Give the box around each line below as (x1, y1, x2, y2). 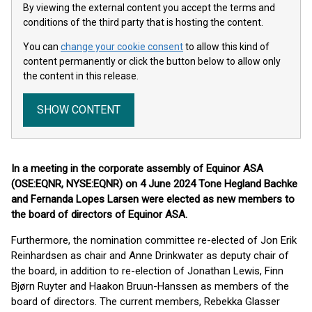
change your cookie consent (61, 41, 183, 52)
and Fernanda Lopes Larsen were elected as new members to (11, 193, 295, 205)
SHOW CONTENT (37, 103, 120, 116)
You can (23, 41, 61, 52)
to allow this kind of (183, 41, 270, 52)
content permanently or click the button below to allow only (23, 56, 281, 67)
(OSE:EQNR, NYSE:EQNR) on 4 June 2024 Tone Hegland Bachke (11, 178, 297, 190)
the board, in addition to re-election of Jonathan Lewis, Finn (11, 265, 283, 277)
